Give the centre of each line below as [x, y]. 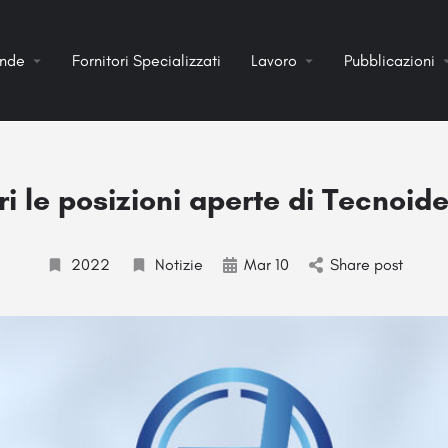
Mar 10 [266, 264]
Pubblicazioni [390, 60]
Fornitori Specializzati [147, 60]
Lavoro [274, 60]
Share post [366, 264]
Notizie [178, 264]
